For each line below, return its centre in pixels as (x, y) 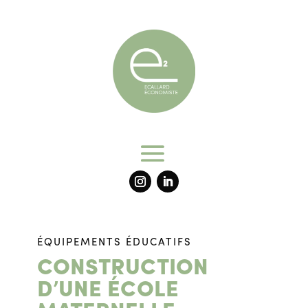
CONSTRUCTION (122, 268)
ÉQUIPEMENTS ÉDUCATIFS (114, 243)
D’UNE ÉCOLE (108, 290)
